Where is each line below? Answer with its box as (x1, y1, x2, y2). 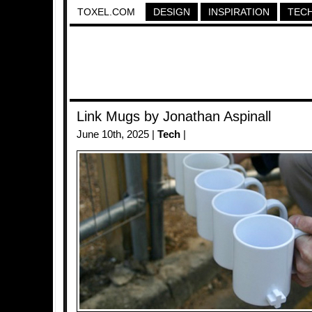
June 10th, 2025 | (77, 129, 157, 140)
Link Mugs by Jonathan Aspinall (77, 109, 271, 124)
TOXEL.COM (77, 6, 135, 17)
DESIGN (153, 6, 190, 17)
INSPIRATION (208, 6, 270, 17)
